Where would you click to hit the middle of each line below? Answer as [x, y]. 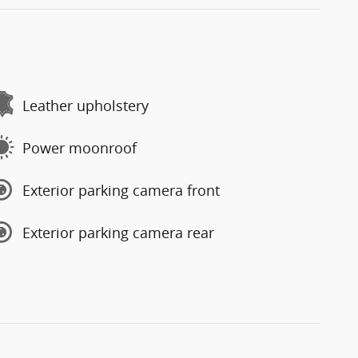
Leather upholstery [86, 105]
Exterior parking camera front [121, 190]
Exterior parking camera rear [118, 232]
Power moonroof [80, 147]
